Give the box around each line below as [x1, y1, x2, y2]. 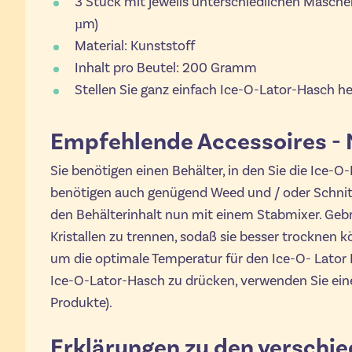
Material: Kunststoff [74, 36, 195, 55]
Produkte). [50, 294, 112, 313]
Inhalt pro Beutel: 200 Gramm [74, 58, 257, 77]
